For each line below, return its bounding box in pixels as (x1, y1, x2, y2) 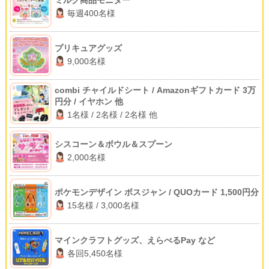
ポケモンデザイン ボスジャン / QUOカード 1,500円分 (55, 187, 259, 197)
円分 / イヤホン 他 (55, 97, 123, 107)
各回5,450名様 (67, 248, 122, 258)
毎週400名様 (67, 8, 115, 18)
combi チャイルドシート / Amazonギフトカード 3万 (55, 85, 256, 95)
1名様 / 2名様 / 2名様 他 (67, 110, 157, 120)
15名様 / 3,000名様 (67, 200, 139, 210)
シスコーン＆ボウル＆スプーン (55, 139, 172, 149)
